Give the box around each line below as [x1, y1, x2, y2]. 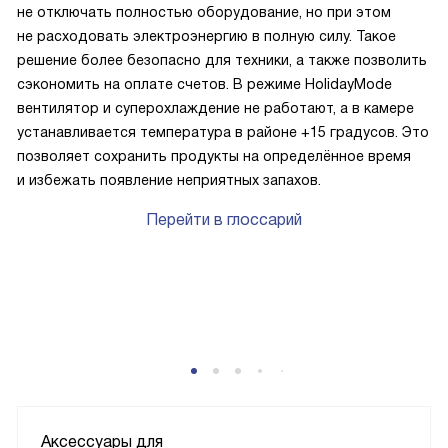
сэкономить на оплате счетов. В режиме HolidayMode [17, 76, 392, 93]
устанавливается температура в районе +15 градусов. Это [17, 124, 429, 141]
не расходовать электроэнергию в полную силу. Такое [17, 28, 396, 45]
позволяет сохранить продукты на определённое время [17, 148, 411, 165]
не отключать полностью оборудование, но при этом [17, 4, 391, 21]
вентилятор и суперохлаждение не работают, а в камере [17, 100, 414, 117]
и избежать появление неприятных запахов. [17, 172, 321, 189]
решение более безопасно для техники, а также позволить [17, 52, 427, 69]
